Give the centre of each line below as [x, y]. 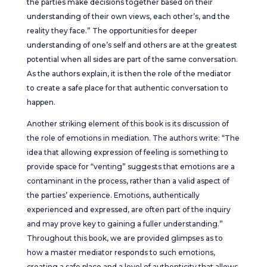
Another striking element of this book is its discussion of [128, 124]
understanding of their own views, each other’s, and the [128, 16]
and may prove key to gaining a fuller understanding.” [125, 224]
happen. [41, 102]
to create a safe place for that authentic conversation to [127, 88]
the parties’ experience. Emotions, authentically [113, 195]
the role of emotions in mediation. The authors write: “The [133, 138]
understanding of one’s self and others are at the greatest [132, 45]
